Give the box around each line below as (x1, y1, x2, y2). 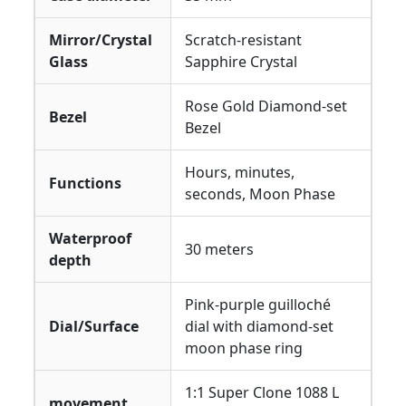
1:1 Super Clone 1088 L (185, 382, 339, 402)
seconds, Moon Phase (185, 183, 335, 204)
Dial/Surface (49, 315, 139, 336)
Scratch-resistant (185, 29, 302, 50)
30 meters (185, 238, 254, 259)
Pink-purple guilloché (185, 294, 331, 314)
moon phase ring (185, 337, 303, 358)
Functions (49, 172, 121, 193)
